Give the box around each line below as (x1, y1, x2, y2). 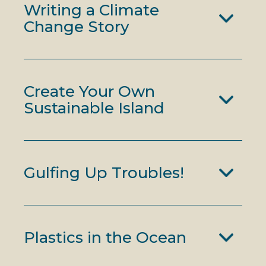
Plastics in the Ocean (24, 228, 186, 247)
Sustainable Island (24, 99, 164, 118)
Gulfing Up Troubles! (24, 163, 184, 182)
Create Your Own (24, 82, 155, 101)
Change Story (24, 17, 129, 36)
